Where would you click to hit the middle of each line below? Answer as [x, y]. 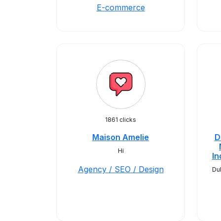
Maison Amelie [121, 137]
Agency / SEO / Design [121, 169]
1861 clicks [121, 120]
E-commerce [121, 7]
